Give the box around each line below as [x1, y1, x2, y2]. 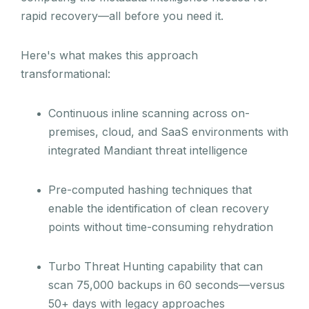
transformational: [21, 66, 110, 81]
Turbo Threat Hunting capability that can [48, 259, 263, 273]
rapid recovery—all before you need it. [21, 8, 223, 23]
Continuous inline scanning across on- [48, 106, 250, 120]
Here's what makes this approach [21, 48, 198, 62]
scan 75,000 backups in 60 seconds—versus [48, 277, 285, 292]
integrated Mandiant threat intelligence [48, 143, 248, 157]
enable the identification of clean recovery [48, 201, 269, 215]
